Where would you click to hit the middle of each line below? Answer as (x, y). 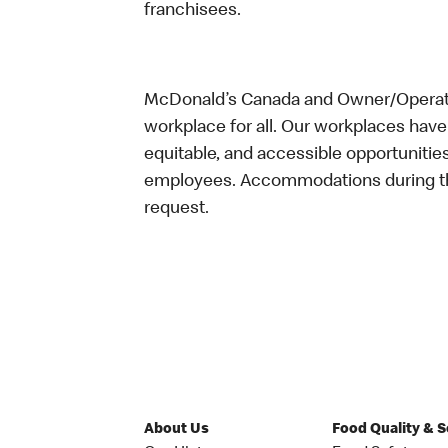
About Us (176, 429)
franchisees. (194, 11)
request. (176, 209)
